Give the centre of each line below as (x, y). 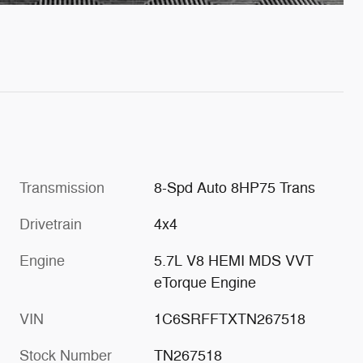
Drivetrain (51, 224)
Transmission (62, 188)
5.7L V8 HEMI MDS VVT (234, 261)
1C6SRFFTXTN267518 (230, 319)
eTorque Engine (205, 282)
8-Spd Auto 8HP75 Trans (235, 188)
